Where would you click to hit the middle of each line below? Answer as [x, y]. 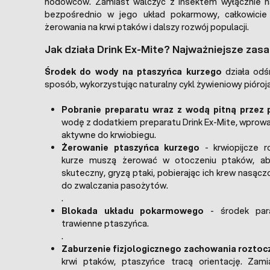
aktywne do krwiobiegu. [109, 135]
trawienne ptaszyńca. [105, 223]
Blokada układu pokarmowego [133, 211]
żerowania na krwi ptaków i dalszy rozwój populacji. [147, 27]
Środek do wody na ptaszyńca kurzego [133, 71]
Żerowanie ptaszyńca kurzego [131, 147]
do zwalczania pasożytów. [115, 185]
